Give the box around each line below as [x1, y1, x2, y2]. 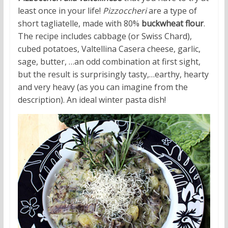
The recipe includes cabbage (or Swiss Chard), [17, 31, 192, 42]
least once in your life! [17, 5, 103, 17]
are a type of [146, 5, 197, 17]
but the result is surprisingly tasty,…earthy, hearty [17, 69, 209, 80]
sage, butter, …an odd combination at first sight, [17, 56, 201, 68]
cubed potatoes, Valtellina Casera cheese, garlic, [17, 43, 201, 55]
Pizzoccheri [102, 5, 147, 17]
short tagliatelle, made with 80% [17, 18, 141, 30]
